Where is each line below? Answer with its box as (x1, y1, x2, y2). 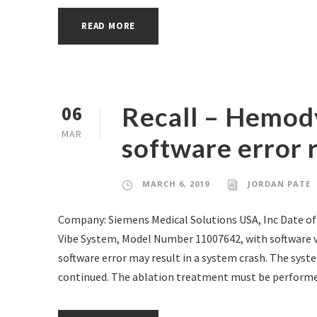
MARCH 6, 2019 (142, 178, 209, 190)
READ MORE (81, 20, 136, 33)
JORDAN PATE (248, 178, 311, 190)
